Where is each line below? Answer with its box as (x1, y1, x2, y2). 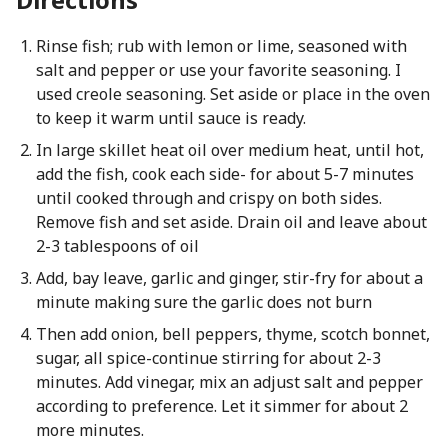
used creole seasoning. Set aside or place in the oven (35, 83, 430, 105)
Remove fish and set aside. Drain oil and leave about (35, 211, 427, 233)
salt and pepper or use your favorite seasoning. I (35, 59, 401, 81)
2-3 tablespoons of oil (35, 235, 199, 257)
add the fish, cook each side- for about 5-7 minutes (35, 163, 414, 185)
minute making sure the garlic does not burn (35, 291, 372, 313)
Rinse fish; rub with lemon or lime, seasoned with (35, 35, 407, 57)
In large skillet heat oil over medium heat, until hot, (35, 139, 424, 161)
